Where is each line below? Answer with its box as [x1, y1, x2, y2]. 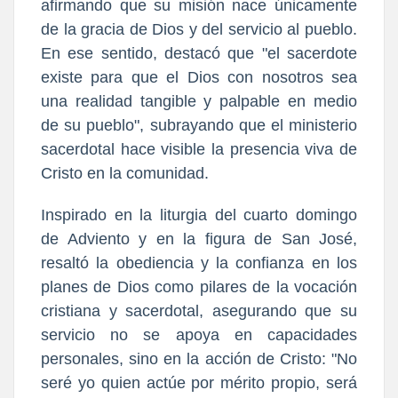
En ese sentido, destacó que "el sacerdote [41, 44, 357, 63]
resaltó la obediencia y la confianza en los [41, 254, 357, 273]
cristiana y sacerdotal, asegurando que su [41, 302, 357, 321]
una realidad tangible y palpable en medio [41, 92, 357, 111]
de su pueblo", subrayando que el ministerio [41, 116, 357, 135]
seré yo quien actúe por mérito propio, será [41, 374, 357, 393]
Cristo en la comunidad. [41, 164, 209, 183]
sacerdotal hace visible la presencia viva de [41, 140, 357, 159]
